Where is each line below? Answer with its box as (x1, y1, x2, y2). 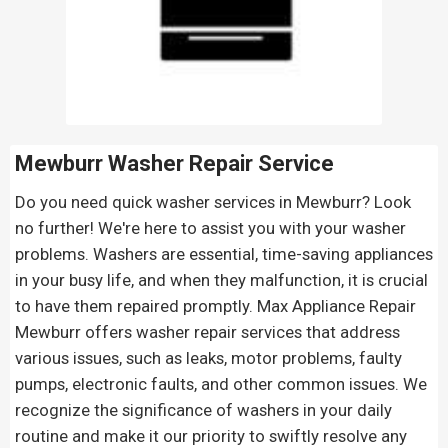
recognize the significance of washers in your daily (14, 399, 392, 420)
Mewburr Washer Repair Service (14, 150, 334, 176)
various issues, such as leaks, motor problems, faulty (14, 347, 402, 368)
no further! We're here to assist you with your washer (14, 217, 406, 238)
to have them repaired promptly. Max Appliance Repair (14, 295, 416, 316)
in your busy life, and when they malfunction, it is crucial (14, 269, 428, 290)
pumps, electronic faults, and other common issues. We (14, 373, 427, 394)
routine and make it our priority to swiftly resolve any (14, 425, 407, 446)
